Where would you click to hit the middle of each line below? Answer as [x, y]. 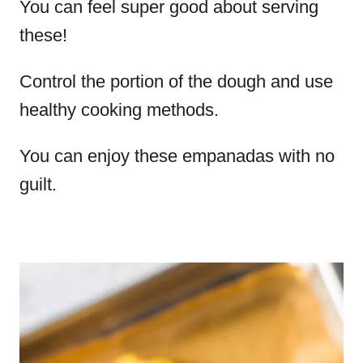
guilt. [41, 184]
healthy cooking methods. [119, 110]
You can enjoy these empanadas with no [177, 156]
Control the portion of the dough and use [176, 81]
